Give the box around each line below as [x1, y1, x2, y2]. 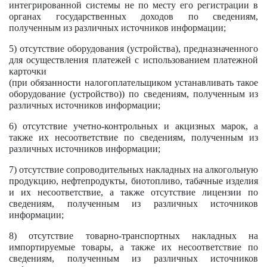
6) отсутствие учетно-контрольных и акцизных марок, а [9, 121, 258, 131]
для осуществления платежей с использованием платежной [9, 55, 258, 65]
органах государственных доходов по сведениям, [9, 11, 258, 21]
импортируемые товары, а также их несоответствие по [9, 242, 258, 252]
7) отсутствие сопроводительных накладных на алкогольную [9, 164, 258, 175]
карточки [9, 66, 46, 76]
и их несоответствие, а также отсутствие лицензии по [9, 187, 258, 197]
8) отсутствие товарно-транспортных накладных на [9, 231, 258, 241]
